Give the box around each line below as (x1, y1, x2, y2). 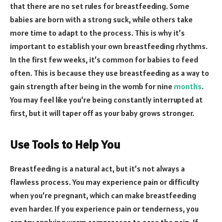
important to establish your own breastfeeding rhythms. (10, 41, 208, 51)
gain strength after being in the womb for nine (10, 81, 174, 91)
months (174, 81, 202, 91)
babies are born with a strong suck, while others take (10, 14, 193, 24)
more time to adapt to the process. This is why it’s (10, 27, 185, 38)
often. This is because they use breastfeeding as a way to (10, 67, 209, 78)
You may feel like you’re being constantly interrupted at (10, 94, 203, 105)
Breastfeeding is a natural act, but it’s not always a (10, 164, 185, 174)
